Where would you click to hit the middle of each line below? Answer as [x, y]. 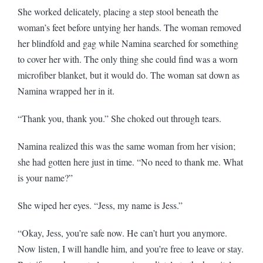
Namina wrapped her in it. [68, 90]
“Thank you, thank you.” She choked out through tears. [121, 118]
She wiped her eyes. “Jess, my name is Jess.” [100, 205]
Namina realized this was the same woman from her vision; [127, 146]
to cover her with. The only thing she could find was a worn [128, 59]
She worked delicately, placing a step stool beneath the [118, 11]
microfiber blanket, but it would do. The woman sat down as [129, 75]
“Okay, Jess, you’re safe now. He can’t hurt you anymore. [122, 232]
